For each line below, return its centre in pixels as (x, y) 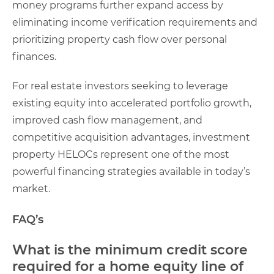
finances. (34, 56)
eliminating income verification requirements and (135, 22)
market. (31, 188)
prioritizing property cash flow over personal (120, 39)
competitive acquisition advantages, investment (131, 137)
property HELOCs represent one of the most (121, 154)
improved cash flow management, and (107, 120)
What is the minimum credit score (130, 250)
